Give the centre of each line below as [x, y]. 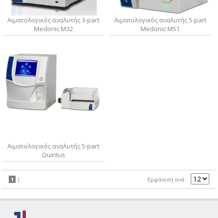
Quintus [53, 154]
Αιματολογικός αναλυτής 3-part [54, 20]
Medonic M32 [53, 29]
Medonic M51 [160, 29]
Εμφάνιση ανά [166, 180]
